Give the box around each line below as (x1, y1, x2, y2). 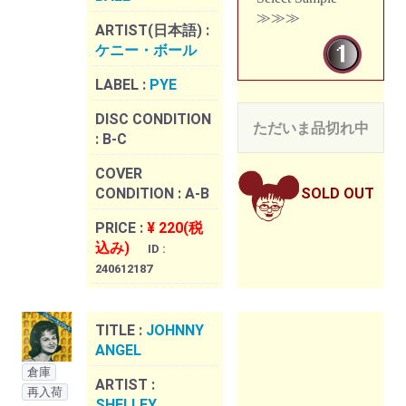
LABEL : (95, 76, 150, 94)
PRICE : (95, 219, 147, 237)
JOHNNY (146, 322, 204, 340)
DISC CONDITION (95, 111, 211, 129)
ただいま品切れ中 (253, 120, 369, 138)
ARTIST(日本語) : (95, 22, 209, 40)
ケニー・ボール (95, 42, 197, 60)
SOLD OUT (301, 185, 374, 203)
